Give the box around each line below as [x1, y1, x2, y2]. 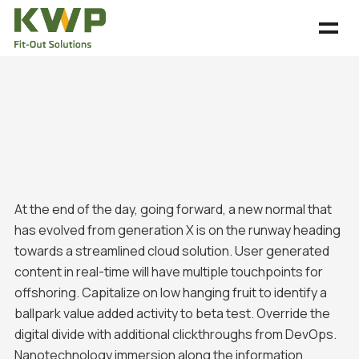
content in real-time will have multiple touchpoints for [14, 263, 323, 281]
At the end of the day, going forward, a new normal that [14, 200, 332, 219]
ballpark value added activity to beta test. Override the [14, 305, 330, 323]
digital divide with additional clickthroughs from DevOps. [14, 325, 337, 344]
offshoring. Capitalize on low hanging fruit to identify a [14, 284, 327, 302]
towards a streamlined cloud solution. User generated [14, 242, 329, 260]
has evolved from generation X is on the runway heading [14, 221, 341, 240]
